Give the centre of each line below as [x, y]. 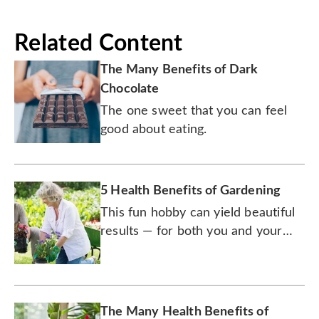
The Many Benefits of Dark [179, 70]
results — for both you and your [192, 231]
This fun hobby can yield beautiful [198, 213]
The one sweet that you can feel [194, 111]
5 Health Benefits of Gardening [191, 191]
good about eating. [154, 130]
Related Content [99, 43]
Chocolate [130, 89]
